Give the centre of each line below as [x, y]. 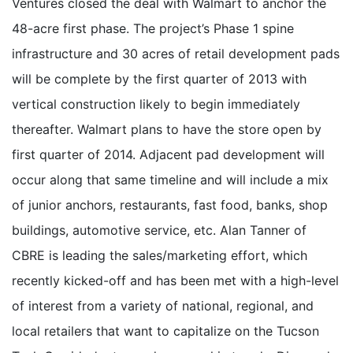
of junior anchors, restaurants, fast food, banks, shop [170, 204]
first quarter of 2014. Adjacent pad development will [168, 154]
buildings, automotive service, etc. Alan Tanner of [159, 230]
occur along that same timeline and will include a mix [170, 179]
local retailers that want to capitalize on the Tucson [165, 331]
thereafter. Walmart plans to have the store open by [167, 129]
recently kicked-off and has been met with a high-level [175, 280]
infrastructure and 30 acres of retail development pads [176, 53]
